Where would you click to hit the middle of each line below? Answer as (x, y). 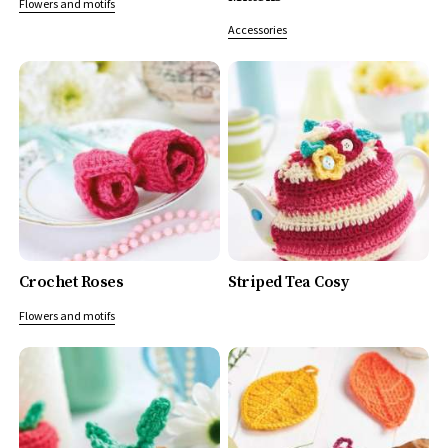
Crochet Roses (71, 281)
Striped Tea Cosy (288, 281)
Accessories (258, 29)
